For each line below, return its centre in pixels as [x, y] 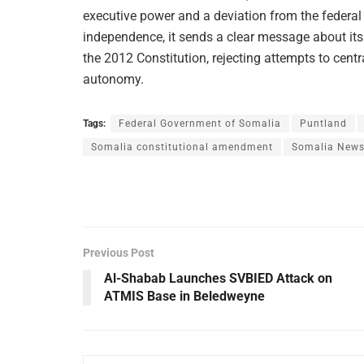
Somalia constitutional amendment [182, 147]
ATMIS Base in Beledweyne [184, 296]
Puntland [323, 123]
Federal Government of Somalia [200, 123]
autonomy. [113, 79]
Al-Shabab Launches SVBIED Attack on [218, 278]
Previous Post [119, 252]
